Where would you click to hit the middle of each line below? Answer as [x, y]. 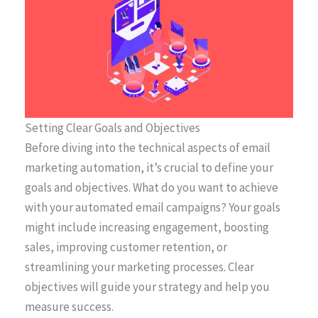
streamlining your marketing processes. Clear [139, 267]
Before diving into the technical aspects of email [148, 148]
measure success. [69, 307]
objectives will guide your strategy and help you [147, 287]
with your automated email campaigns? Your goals [153, 208]
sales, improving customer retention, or [126, 247]
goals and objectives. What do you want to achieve [152, 188]
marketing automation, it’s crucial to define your [149, 168]
